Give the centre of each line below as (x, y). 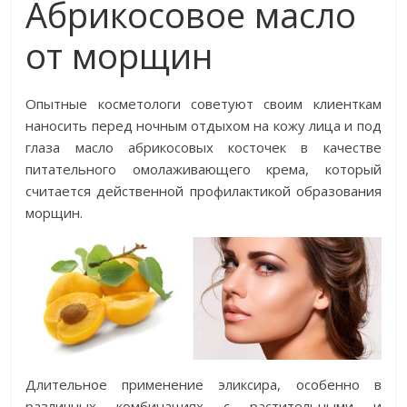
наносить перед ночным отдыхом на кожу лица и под (203, 125)
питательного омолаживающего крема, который (203, 169)
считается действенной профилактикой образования (203, 191)
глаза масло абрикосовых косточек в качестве (203, 147)
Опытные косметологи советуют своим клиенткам (203, 104)
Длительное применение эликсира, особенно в (203, 384)
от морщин (119, 55)
